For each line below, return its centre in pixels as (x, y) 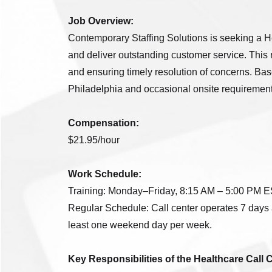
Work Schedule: (105, 174)
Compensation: (104, 123)
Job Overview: (101, 21)
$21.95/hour (94, 140)
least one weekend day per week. (140, 225)
